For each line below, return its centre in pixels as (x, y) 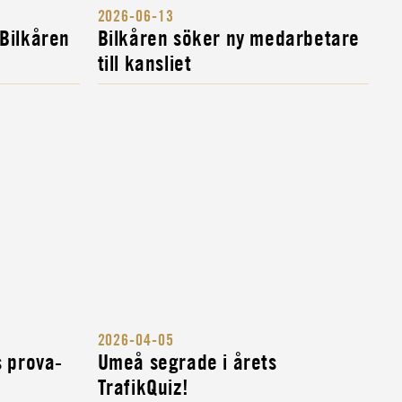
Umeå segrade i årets (187, 361)
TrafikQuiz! (143, 386)
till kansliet (144, 62)
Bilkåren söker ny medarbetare (228, 37)
